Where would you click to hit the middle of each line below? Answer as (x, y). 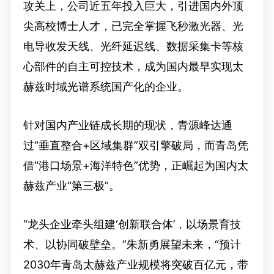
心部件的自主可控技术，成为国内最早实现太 (133, 66)
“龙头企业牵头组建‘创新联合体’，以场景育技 (132, 224)
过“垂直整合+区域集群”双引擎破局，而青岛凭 (135, 145)
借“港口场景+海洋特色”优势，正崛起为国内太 (135, 165)
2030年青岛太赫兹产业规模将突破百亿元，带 (135, 264)
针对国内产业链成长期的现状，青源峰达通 (128, 125)
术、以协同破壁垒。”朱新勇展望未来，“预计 (132, 244)
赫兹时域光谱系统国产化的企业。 (106, 86)
